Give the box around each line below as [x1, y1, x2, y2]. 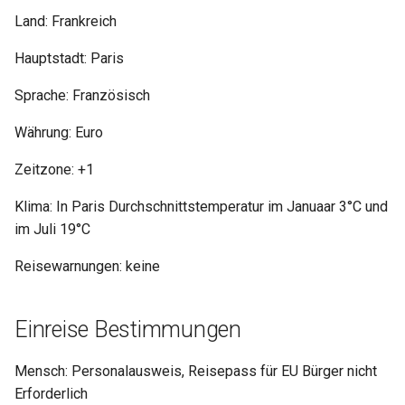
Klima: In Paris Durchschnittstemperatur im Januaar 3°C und [14, 198, 388, 216]
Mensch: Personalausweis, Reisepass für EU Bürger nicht [14, 363, 377, 381]
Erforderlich [14, 385, 88, 403]
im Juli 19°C [14, 221, 90, 239]
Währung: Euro [14, 124, 103, 142]
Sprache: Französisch [14, 87, 150, 105]
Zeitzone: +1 [14, 161, 94, 179]
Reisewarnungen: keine [14, 258, 160, 276]
